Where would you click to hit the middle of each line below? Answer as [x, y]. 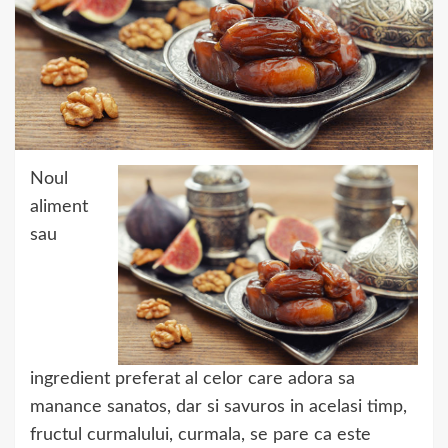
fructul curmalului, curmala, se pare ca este [200, 435]
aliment [59, 206]
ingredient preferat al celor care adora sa [192, 379]
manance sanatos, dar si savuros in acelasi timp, [218, 407]
